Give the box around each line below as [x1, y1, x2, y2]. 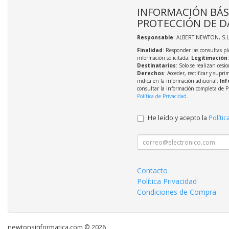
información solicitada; [136, 54, 191, 62]
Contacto [136, 166, 168, 176]
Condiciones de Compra [136, 187, 216, 197]
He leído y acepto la [147, 113, 209, 123]
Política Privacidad [136, 176, 197, 187]
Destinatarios [136, 62, 176, 70]
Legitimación [191, 54, 227, 62]
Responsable [136, 34, 173, 41]
